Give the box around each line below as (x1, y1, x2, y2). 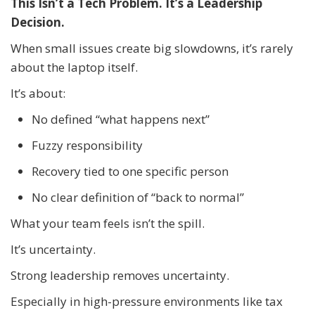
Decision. (11, 13, 65, 30)
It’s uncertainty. (11, 240, 96, 257)
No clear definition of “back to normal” (32, 188, 244, 205)
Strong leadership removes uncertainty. (11, 266, 229, 283)
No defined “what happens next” (32, 110, 210, 127)
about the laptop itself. (11, 58, 138, 75)
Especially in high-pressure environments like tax (11, 292, 283, 309)
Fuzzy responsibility (32, 136, 143, 153)
